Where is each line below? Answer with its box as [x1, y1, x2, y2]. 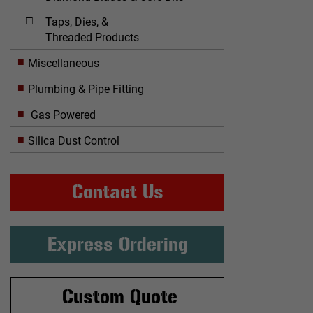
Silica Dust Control [28, 133, 119, 147]
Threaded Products [45, 30, 139, 44]
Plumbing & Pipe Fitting [28, 82, 144, 96]
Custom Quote [62, 286, 177, 308]
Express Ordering [47, 234, 188, 256]
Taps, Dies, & [45, 15, 108, 29]
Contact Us [71, 182, 163, 203]
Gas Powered [28, 108, 96, 122]
